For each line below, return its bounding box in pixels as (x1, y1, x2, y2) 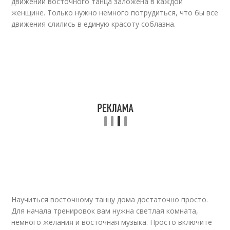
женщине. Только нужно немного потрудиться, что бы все (11, 8, 219, 17)
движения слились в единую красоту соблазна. (11, 19, 176, 29)
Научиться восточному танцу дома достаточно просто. (11, 195, 208, 204)
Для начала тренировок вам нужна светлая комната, (11, 206, 199, 216)
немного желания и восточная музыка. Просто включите (11, 217, 213, 227)
